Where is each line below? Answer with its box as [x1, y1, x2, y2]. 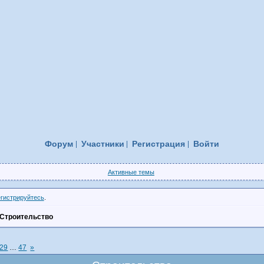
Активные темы [107, 168, 154, 176]
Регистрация [132, 139, 186, 148]
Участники [81, 139, 124, 148]
